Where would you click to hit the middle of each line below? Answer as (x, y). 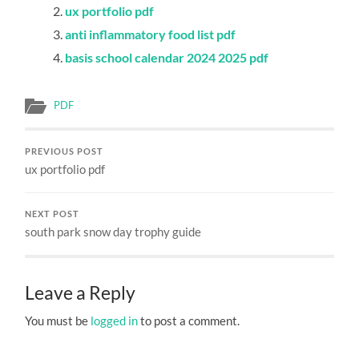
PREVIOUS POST (65, 152)
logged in (115, 321)
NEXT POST (52, 214)
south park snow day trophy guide (113, 232)
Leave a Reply (81, 293)
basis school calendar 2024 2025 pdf (167, 58)
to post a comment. (189, 321)
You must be (58, 321)
